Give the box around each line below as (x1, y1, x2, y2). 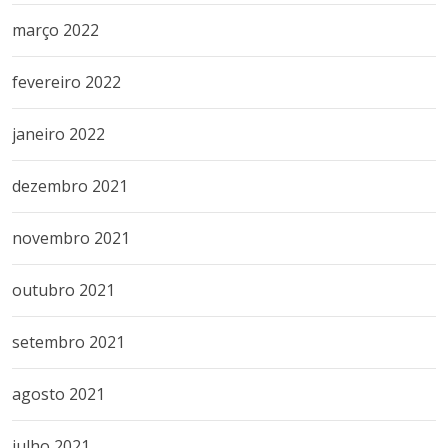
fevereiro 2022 (12, 71, 121, 93)
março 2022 (12, 19, 99, 41)
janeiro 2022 (12, 123, 105, 145)
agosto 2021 (12, 383, 105, 405)
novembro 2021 (12, 227, 130, 249)
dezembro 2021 (12, 175, 128, 197)
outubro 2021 (12, 279, 115, 301)
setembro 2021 (12, 331, 125, 353)
